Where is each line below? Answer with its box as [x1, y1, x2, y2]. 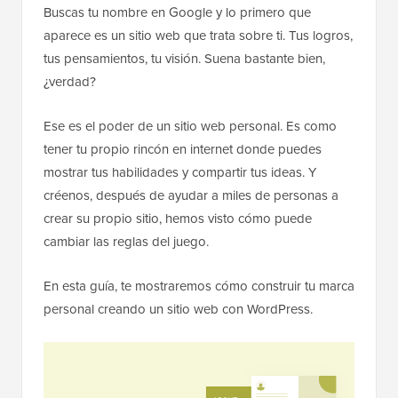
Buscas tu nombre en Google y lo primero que [44, 3, 311, 22]
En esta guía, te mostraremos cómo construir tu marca [44, 276, 354, 296]
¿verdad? [44, 72, 96, 92]
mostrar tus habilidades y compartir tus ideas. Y [44, 163, 316, 182]
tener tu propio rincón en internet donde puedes [44, 139, 322, 159]
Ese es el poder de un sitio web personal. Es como [44, 116, 337, 136]
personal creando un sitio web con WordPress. [44, 299, 313, 319]
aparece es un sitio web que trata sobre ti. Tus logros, [44, 26, 353, 45]
